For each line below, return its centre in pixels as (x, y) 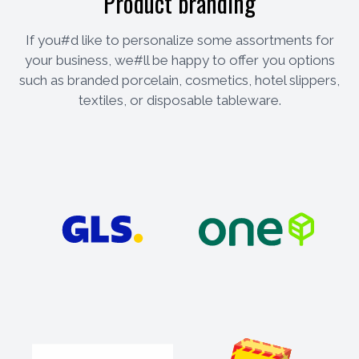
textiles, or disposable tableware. (179, 101)
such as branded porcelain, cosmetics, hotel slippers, (179, 81)
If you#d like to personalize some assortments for (179, 40)
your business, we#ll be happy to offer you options (179, 61)
